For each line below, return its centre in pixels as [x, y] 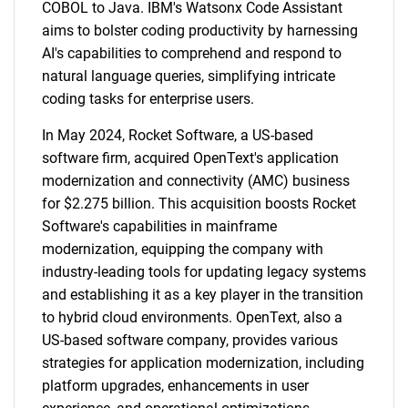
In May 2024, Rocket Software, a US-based [178, 135]
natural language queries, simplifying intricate [189, 76]
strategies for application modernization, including [203, 363]
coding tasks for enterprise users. [148, 99]
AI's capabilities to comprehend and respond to [192, 53]
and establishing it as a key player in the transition [203, 295]
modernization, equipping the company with [183, 249]
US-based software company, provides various [190, 340]
